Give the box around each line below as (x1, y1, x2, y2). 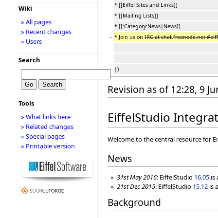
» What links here (20, 112, 71, 121)
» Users (20, 37, 42, 46)
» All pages (20, 18, 52, 26)
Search (18, 55, 40, 64)
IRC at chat (145, 34, 172, 40)
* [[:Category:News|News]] (114, 23, 181, 30)
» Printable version (20, 142, 75, 150)
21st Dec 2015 (117, 182, 156, 191)
